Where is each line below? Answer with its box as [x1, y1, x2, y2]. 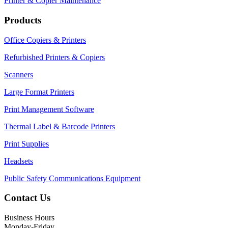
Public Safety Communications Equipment [4, 174, 140, 183]
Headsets [4, 156, 33, 165]
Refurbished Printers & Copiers [4, 52, 105, 62]
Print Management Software [4, 104, 94, 113]
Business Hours [4, 213, 54, 222]
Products [4, 15, 41, 26]
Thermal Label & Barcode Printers [4, 122, 115, 131]
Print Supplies [4, 139, 49, 148]
